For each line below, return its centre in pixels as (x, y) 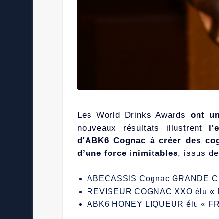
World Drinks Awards (141, 115)
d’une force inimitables (128, 153)
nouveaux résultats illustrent (143, 128)
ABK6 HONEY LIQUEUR (136, 204)
